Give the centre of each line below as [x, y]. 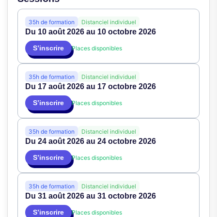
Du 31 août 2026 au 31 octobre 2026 [91, 196]
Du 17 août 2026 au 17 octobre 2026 [91, 87]
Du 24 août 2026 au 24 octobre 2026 [91, 141]
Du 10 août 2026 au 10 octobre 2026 [91, 32]
